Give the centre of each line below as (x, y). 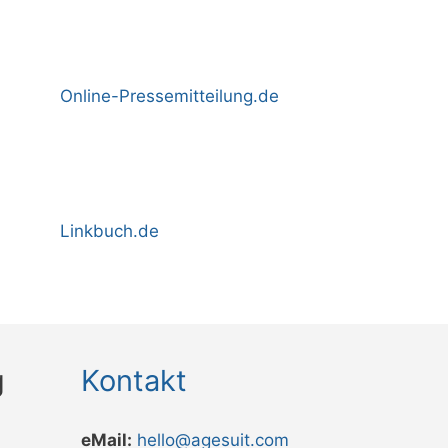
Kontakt (134, 381)
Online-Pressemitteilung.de (169, 96)
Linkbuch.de (109, 231)
